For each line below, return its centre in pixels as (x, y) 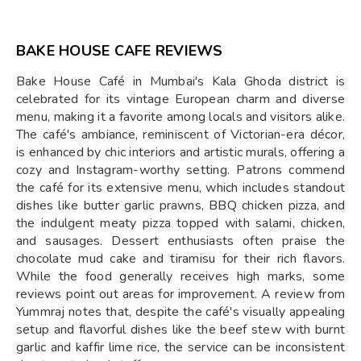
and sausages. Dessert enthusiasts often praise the (180, 241)
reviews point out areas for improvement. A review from (180, 294)
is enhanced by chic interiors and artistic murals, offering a (180, 152)
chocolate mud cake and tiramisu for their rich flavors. (180, 259)
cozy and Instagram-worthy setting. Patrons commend (180, 170)
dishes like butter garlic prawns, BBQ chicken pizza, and (180, 205)
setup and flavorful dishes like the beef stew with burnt (180, 330)
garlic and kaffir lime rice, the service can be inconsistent (180, 347)
